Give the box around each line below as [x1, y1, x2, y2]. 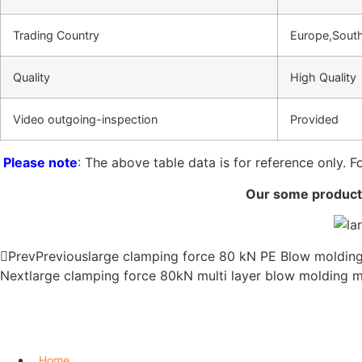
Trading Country [13, 28, 99, 43]
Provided [290, 112, 339, 127]
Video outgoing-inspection [13, 112, 158, 127]
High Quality [290, 70, 356, 85]
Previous [36, 247, 88, 264]
